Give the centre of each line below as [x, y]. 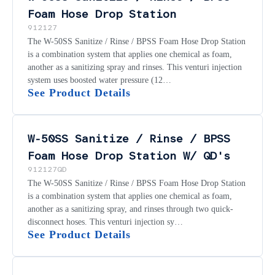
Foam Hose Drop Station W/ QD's [129, 156]
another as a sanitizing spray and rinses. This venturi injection [135, 67]
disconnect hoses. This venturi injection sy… [105, 222]
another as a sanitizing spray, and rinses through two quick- [130, 209]
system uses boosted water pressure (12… [99, 80]
